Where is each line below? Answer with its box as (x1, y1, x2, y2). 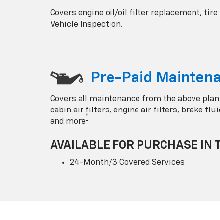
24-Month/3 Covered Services (70, 158, 185, 166)
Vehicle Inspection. (50, 20, 123, 28)
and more (50, 117, 86, 126)
